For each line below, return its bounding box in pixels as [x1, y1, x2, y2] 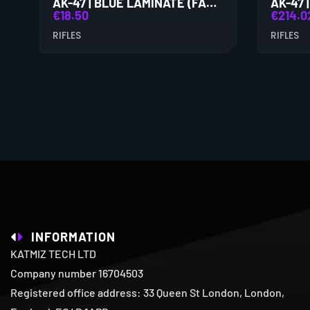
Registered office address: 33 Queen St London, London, [10, 285, 284, 299]
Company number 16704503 [10, 266, 143, 280]
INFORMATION [31, 228, 116, 244]
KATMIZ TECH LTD [10, 246, 96, 260]
